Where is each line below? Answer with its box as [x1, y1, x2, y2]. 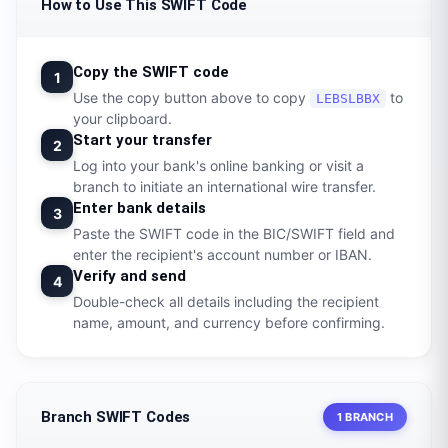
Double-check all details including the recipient [73, 293, 379, 310]
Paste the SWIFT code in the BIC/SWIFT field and [73, 225, 395, 242]
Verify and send [73, 267, 186, 285]
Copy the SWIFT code [73, 63, 229, 81]
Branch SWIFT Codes [41, 408, 191, 426]
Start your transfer [73, 131, 212, 149]
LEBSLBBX [316, 91, 380, 106]
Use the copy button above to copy [73, 89, 310, 106]
